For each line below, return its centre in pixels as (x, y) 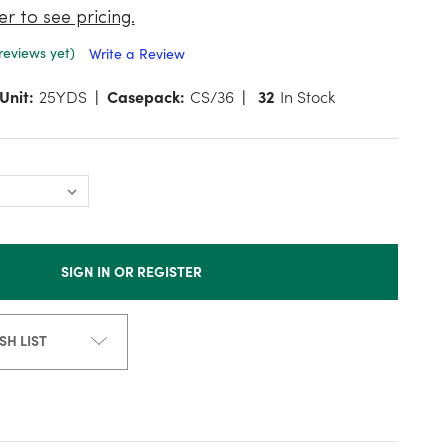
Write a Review (136, 54)
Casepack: (145, 96)
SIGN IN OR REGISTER (132, 271)
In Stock (307, 96)
